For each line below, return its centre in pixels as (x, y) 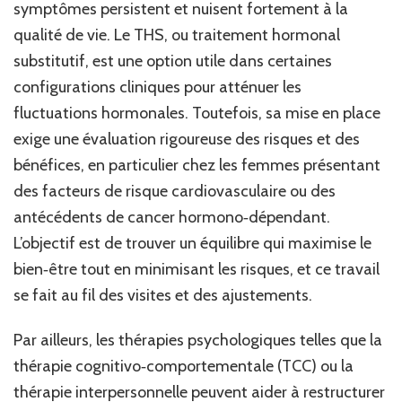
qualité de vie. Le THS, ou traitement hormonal (177, 35)
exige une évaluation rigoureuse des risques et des (187, 140)
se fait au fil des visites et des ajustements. (163, 296)
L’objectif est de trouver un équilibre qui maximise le (192, 244)
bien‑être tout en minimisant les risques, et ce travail (197, 270)
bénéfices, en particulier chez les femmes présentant (197, 166)
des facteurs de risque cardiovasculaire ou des (175, 192)
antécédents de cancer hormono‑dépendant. (172, 218)
